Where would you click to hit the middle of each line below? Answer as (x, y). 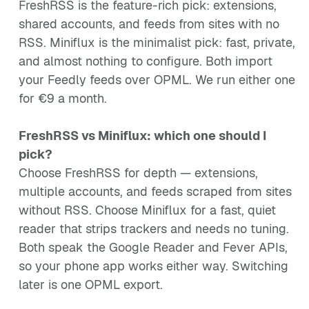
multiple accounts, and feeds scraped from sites (155, 191)
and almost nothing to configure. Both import (146, 61)
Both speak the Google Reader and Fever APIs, (153, 247)
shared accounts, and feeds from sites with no (149, 24)
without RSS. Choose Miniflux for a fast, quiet (147, 210)
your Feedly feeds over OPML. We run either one (157, 80)
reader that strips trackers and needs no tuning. (154, 229)
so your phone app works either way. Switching (153, 266)
